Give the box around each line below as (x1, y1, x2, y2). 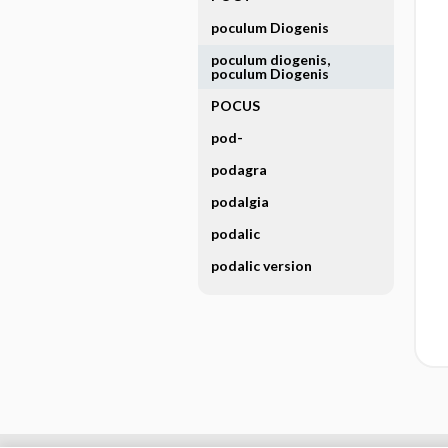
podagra (210, 161, 267, 178)
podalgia (210, 193, 269, 210)
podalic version (210, 257, 312, 274)
